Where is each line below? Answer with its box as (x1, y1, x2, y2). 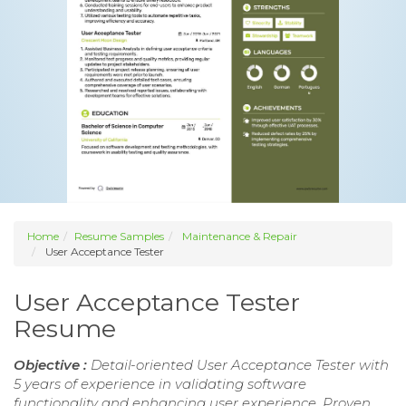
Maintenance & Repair (182, 229, 297, 244)
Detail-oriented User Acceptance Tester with (91, 356, 389, 374)
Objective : (14, 356, 91, 374)
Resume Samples (74, 229, 164, 244)
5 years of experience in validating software (14, 375, 306, 393)
